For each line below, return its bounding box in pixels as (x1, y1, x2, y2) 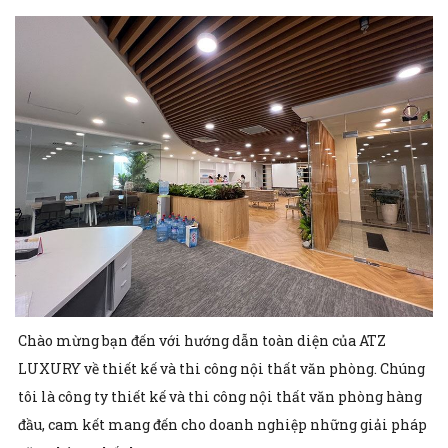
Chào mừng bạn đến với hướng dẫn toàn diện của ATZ (18, 330, 386, 350)
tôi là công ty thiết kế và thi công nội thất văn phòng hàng (18, 386, 422, 406)
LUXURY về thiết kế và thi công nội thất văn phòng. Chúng (18, 358, 425, 378)
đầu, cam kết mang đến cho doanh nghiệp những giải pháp (18, 414, 427, 434)
